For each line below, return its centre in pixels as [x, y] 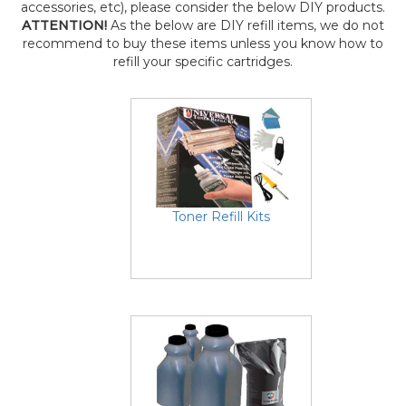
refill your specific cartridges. [203, 62]
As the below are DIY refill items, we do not [246, 25]
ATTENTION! [64, 25]
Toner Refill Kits [221, 217]
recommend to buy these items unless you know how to [203, 43]
